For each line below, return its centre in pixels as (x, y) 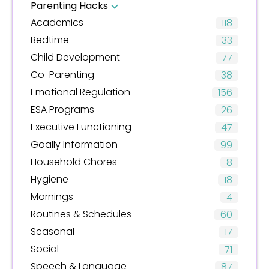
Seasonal (53, 231)
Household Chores (74, 162)
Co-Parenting (62, 74)
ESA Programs (62, 109)
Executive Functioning (81, 127)
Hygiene (50, 179)
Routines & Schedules (81, 214)
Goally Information (74, 144)
